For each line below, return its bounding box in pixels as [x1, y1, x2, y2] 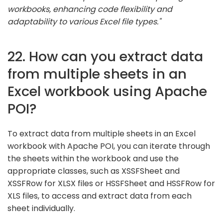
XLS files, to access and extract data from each [7, 190, 192, 202]
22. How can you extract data [7, 46, 203, 66]
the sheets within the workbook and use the [7, 152, 179, 164]
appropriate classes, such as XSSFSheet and [7, 165, 180, 177]
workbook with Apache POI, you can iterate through [7, 140, 210, 152]
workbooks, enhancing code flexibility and [7, 3, 172, 15]
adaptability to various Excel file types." [7, 15, 161, 27]
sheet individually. [7, 202, 75, 214]
